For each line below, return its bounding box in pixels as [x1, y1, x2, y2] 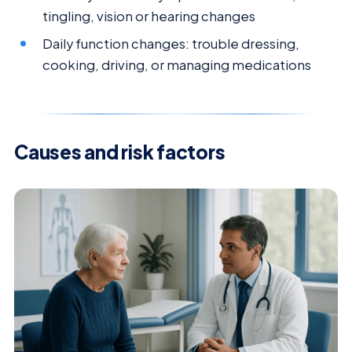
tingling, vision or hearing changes [42, 7, 256, 24]
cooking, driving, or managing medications [42, 56, 312, 73]
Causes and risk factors [14, 139, 225, 163]
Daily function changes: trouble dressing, [42, 35, 300, 52]
